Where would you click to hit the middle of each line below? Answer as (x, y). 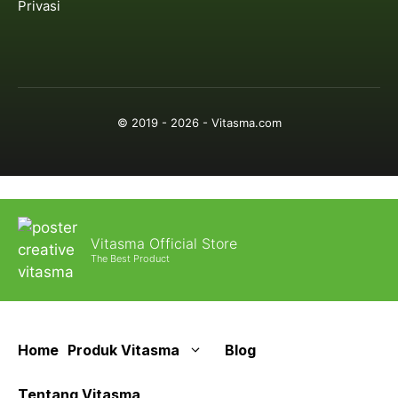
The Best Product (130, 258)
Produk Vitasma (123, 350)
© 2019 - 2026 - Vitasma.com (199, 123)
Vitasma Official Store (163, 243)
